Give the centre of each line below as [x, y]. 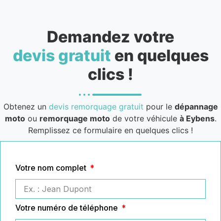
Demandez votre [110, 37]
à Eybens [197, 118]
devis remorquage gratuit [96, 106]
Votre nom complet [52, 167]
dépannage [196, 106]
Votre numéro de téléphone [68, 207]
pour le [159, 106]
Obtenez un [26, 106]
